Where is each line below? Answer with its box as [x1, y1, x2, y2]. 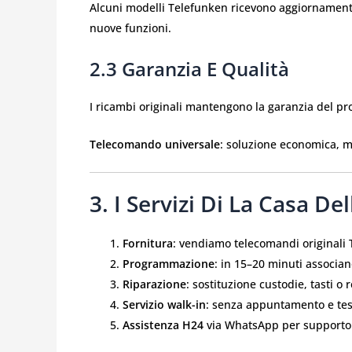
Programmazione [123, 256, 214, 272]
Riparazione [123, 277, 186, 292]
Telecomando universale [90, 136, 220, 152]
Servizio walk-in [123, 297, 206, 313]
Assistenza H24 [123, 317, 203, 333]
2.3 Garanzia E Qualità [90, 55, 289, 82]
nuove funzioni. [90, 20, 171, 36]
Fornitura [123, 236, 173, 251]
